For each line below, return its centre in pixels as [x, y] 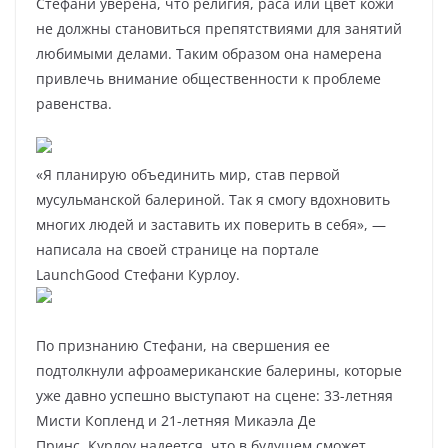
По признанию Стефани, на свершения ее [183, 345]
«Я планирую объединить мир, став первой [188, 174]
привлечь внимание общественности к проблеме [208, 78]
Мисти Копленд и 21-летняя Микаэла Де [176, 420]
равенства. [74, 103]
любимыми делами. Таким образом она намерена [209, 53]
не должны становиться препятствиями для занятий [219, 28]
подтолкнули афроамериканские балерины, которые [219, 370]
